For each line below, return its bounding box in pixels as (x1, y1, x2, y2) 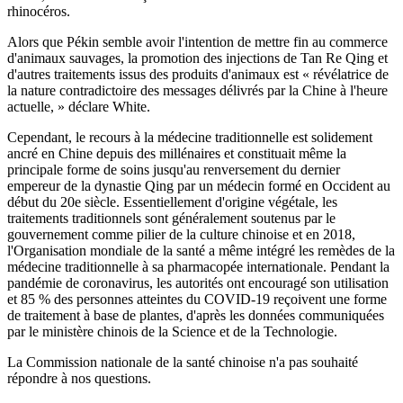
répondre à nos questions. (7, 371, 151, 387)
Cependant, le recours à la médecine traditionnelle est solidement (7, 130, 372, 146)
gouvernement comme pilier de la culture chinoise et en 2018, (7, 227, 355, 243)
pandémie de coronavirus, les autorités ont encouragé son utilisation (7, 275, 389, 291)
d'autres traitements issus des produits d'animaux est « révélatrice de (7, 67, 389, 83)
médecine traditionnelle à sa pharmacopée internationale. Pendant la (7, 259, 390, 275)
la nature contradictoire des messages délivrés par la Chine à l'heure (7, 83, 388, 99)
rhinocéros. (7, 4, 70, 20)
